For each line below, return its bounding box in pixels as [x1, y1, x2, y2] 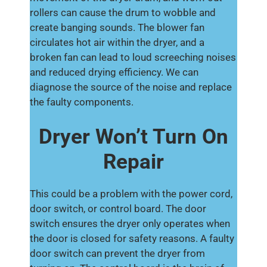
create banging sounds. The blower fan [30, 21, 204, 33]
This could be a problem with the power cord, [30, 188, 232, 200]
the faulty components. [30, 95, 133, 108]
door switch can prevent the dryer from [30, 247, 205, 259]
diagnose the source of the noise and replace [30, 80, 232, 93]
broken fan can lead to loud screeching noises [30, 51, 236, 63]
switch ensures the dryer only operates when [30, 218, 230, 229]
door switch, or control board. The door [30, 203, 206, 215]
